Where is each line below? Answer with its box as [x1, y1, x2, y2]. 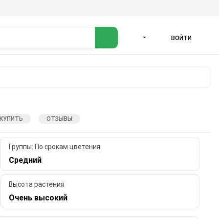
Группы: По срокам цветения [9, 143, 101, 151]
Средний [9, 155, 42, 165]
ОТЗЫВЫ [46, 115, 72, 122]
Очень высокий [9, 193, 68, 203]
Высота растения [9, 180, 65, 189]
